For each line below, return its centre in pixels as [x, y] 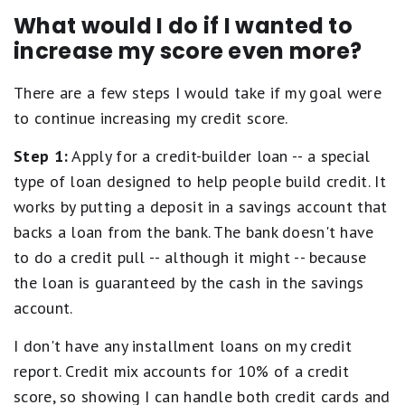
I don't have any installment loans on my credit [183, 346]
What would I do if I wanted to [183, 26]
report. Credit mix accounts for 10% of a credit [182, 371]
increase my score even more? [188, 51]
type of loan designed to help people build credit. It [200, 181]
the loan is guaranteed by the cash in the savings [189, 283]
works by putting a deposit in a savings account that [201, 207]
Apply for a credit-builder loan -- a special [219, 156]
